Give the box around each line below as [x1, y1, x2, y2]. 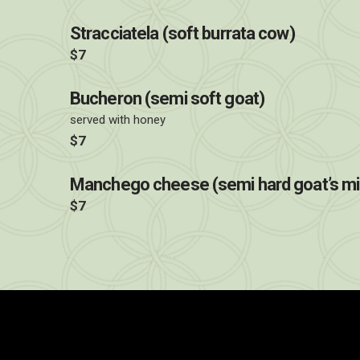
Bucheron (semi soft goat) [70, 88, 264, 108]
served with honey [70, 112, 166, 127]
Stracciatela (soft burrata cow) [70, 23, 295, 43]
